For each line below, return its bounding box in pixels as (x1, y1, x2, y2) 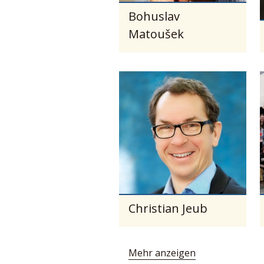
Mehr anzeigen (128, 246, 196, 259)
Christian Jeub (128, 200, 207, 216)
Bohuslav (128, 8, 180, 24)
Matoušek (128, 25, 184, 42)
